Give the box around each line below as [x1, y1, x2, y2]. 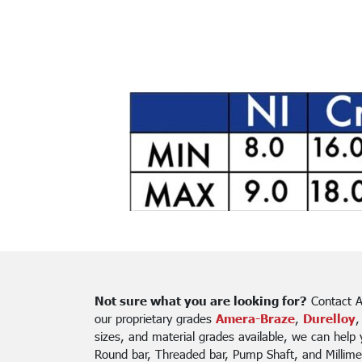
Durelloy [303, 311, 356, 326]
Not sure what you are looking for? [95, 293, 307, 308]
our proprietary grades [95, 311, 216, 326]
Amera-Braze [216, 311, 295, 326]
